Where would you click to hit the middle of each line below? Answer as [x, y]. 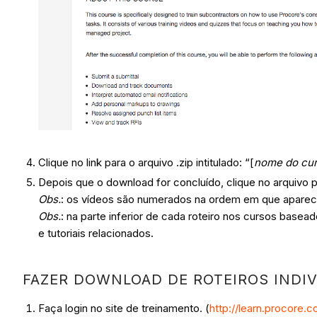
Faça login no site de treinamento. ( [124, 309]
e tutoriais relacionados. [98, 234]
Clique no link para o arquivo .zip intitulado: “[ [146, 163]
